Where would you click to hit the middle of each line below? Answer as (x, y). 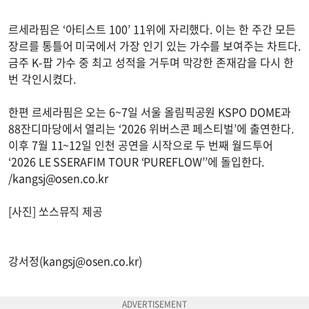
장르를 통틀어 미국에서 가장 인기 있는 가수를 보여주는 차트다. (154, 46)
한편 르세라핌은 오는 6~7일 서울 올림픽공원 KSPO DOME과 (150, 112)
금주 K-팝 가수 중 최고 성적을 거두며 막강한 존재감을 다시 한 (151, 62)
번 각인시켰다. (42, 79)
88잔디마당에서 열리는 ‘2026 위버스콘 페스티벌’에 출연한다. (151, 129)
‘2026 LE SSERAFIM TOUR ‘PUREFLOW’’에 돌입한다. (137, 162)
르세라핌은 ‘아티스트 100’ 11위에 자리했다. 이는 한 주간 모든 (152, 29)
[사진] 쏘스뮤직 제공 (56, 211)
